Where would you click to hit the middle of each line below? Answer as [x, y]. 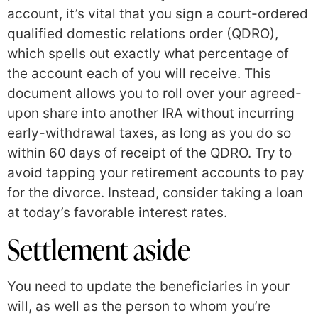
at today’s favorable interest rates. [117, 213]
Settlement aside [99, 249]
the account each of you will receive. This [139, 74]
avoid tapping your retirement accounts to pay [156, 173]
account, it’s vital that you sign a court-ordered [158, 14]
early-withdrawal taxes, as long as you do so [149, 133]
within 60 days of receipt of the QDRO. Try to [149, 153]
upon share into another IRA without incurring [151, 114]
